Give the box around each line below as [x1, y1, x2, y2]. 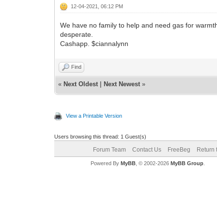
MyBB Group [170, 160, 203, 166]
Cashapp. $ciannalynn [60, 39, 129, 47]
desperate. [60, 30, 95, 38]
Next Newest [104, 80, 140, 88]
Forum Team [93, 146, 126, 153]
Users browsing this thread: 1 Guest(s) [54, 133, 147, 139]
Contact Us [132, 146, 161, 153]
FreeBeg [167, 146, 190, 153]
